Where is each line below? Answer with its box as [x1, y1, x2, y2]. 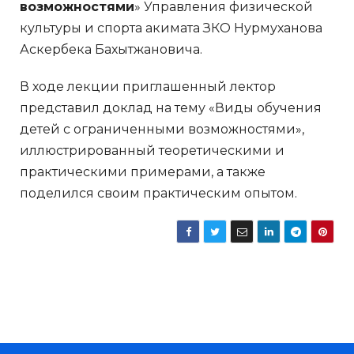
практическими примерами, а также [20, 164, 265, 179]
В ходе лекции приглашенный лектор [20, 78, 276, 94]
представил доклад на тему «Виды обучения [20, 100, 322, 115]
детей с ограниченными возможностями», [20, 121, 304, 137]
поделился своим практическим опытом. [20, 185, 297, 201]
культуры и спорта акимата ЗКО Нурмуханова [20, 20, 322, 36]
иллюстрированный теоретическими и [20, 142, 284, 158]
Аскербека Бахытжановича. [20, 41, 202, 57]
